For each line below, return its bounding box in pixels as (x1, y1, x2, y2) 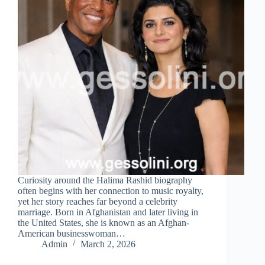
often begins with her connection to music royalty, (18, 185, 203, 196)
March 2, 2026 (80, 238, 135, 249)
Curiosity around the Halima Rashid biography (18, 174, 192, 185)
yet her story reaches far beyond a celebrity (18, 196, 177, 206)
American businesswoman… (18, 228, 125, 238)
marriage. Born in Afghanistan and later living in (18, 206, 198, 217)
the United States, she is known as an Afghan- (18, 217, 189, 228)
